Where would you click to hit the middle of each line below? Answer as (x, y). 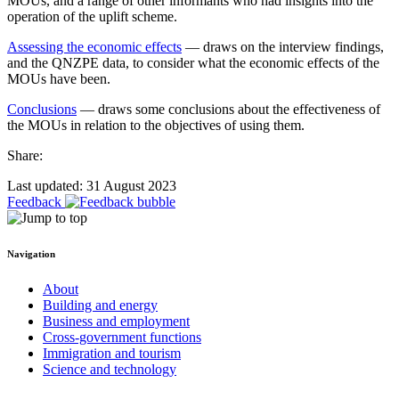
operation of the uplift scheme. (92, 16)
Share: (25, 155)
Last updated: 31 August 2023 (92, 185)
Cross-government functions (122, 337)
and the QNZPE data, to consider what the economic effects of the (193, 62)
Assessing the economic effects (94, 46)
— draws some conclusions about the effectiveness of (228, 109)
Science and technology (110, 369)
